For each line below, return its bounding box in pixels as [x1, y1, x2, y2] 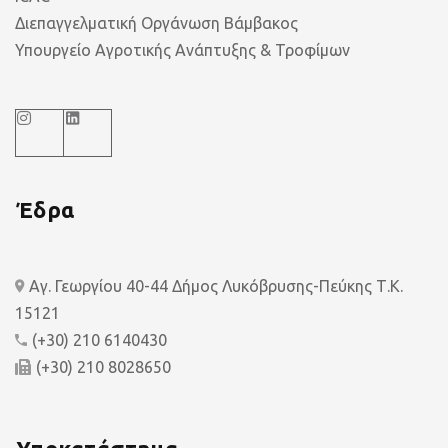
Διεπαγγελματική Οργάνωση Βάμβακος [15, 14, 298, 32]
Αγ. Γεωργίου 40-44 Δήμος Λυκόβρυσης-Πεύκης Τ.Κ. [29, 277, 403, 295]
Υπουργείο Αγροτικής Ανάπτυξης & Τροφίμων [15, 41, 350, 59]
